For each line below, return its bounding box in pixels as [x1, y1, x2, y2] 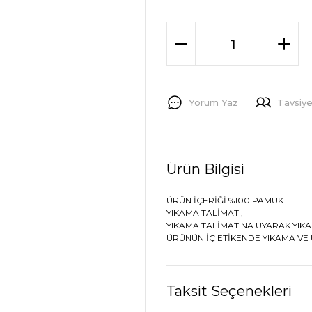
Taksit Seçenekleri [166, 282, 292, 299]
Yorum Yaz [189, 96, 238, 108]
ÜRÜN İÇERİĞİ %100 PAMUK [166, 195, 283, 205]
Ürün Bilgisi [166, 161, 244, 178]
